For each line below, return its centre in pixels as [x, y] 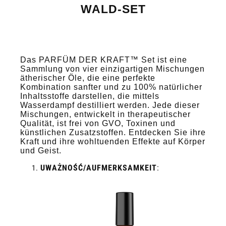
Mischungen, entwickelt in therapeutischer [105, 114]
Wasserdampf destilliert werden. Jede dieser [110, 105]
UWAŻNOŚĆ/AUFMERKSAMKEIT [99, 167]
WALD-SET [113, 9]
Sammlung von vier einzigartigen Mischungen [112, 69]
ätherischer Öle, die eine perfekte [88, 78]
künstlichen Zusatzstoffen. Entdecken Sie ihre [113, 132]
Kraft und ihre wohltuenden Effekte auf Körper [113, 141]
